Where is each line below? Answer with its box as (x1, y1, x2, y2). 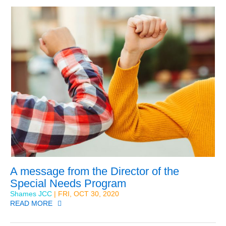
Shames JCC (10, 189, 52, 198)
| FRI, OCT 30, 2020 (52, 189, 119, 198)
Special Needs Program (10, 177, 126, 190)
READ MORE (10, 199, 52, 207)
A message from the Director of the (10, 164, 179, 178)
